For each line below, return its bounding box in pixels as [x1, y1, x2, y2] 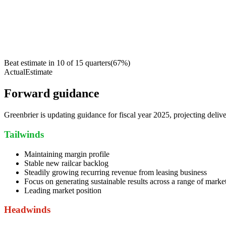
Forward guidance [4, 87, 99, 100]
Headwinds [4, 204, 50, 215]
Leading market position [24, 186, 101, 195]
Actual [4, 68, 25, 77]
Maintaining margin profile [24, 149, 109, 158]
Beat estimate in [4, 59, 54, 68]
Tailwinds [4, 129, 44, 140]
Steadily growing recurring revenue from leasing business [24, 167, 207, 177]
